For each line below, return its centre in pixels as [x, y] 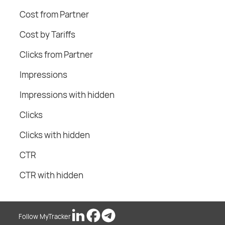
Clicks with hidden [55, 135]
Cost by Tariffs [47, 35]
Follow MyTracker [45, 217]
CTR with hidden [51, 175]
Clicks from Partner [56, 55]
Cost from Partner [54, 15]
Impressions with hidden [67, 95]
